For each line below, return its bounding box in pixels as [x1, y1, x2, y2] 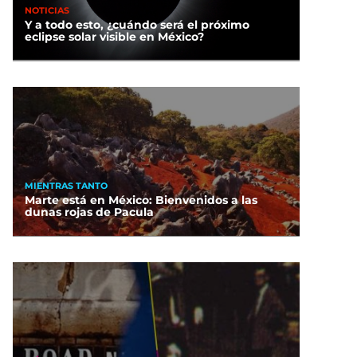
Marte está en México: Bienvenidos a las [25, 193, 257, 208]
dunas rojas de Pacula [25, 205, 154, 220]
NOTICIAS [25, 4, 69, 16]
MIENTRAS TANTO [25, 179, 108, 191]
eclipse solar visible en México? [25, 29, 204, 45]
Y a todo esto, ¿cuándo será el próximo [25, 18, 249, 33]
